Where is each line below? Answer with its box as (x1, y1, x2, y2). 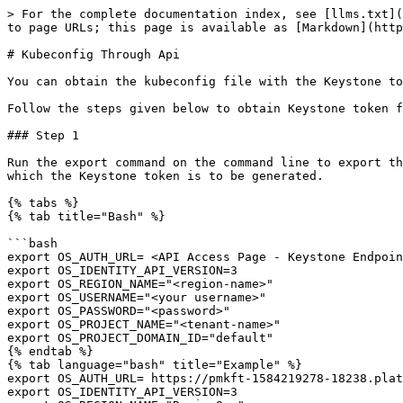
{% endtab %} (7, 345, 94, 358)
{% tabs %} (7, 196, 79, 210)
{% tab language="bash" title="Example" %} (7, 358, 302, 372)
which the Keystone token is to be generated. (7, 169, 324, 183)
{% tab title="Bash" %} (7, 210, 166, 223)
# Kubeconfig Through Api (7, 48, 180, 61)
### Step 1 (7, 129, 79, 142)
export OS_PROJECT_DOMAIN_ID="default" (7, 331, 273, 345)
